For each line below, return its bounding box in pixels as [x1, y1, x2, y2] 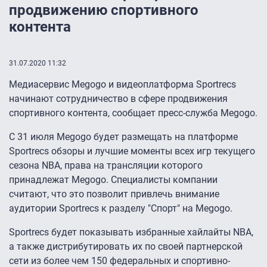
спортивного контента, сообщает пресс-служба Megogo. [9, 107, 257, 119]
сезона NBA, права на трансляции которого [9, 160, 203, 172]
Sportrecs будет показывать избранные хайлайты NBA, [9, 226, 253, 238]
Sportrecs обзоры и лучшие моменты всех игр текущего [9, 145, 255, 157]
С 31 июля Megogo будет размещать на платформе [9, 131, 238, 143]
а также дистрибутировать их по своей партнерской [9, 241, 243, 253]
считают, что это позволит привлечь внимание [9, 188, 219, 200]
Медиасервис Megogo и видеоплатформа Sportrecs [9, 79, 236, 91]
